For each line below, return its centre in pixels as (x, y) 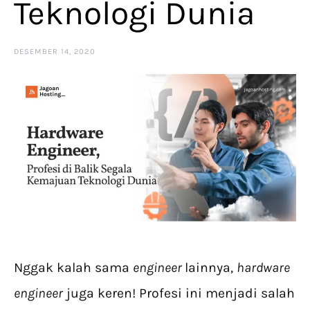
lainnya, (211, 268)
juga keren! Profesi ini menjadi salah (179, 293)
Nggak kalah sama (73, 268)
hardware (263, 268)
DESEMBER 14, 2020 (55, 52)
